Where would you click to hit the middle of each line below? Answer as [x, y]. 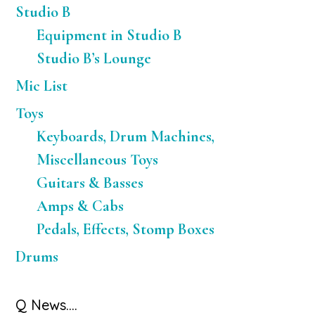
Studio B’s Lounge [94, 58]
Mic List [42, 86]
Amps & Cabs [81, 206]
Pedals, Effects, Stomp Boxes [126, 229]
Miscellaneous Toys [98, 160]
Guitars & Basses [90, 183]
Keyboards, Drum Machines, [126, 136]
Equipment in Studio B [110, 35]
